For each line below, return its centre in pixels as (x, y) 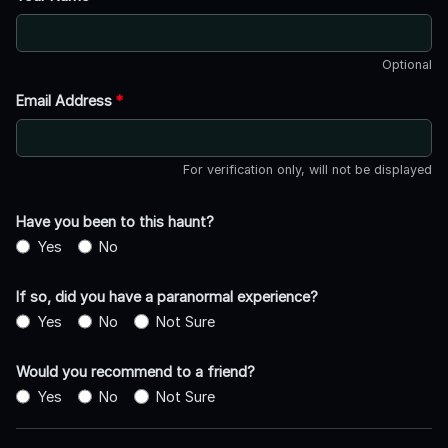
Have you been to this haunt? (115, 221)
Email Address (66, 100)
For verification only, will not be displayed (307, 169)
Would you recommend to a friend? (135, 371)
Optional (407, 64)
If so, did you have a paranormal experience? (167, 296)
